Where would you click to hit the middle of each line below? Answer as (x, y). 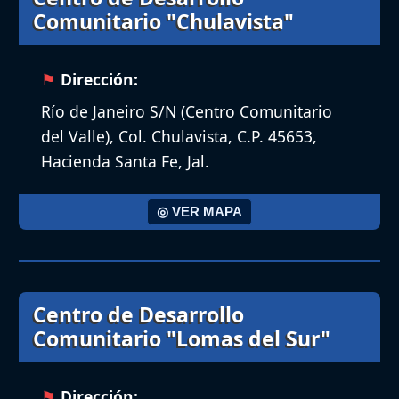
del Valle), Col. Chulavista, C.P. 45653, (179, 136)
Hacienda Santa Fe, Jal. (125, 161)
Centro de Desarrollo (138, 315)
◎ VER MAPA (199, 212)
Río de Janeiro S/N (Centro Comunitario (187, 111)
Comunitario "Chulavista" (163, 22)
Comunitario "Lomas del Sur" (182, 339)
